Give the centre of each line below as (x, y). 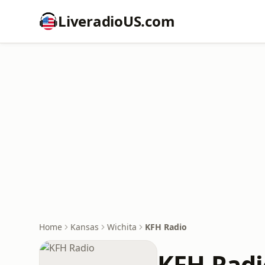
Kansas (85, 227)
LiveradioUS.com (117, 21)
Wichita (122, 227)
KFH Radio (166, 227)
